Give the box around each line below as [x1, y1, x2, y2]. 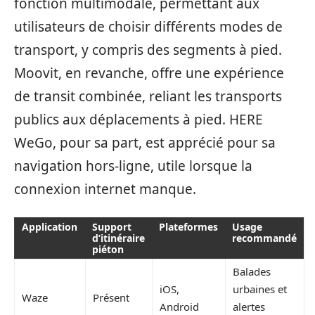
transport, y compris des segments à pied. [14, 41, 282, 59]
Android [160, 299, 199, 314]
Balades [233, 264, 271, 278]
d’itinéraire [92, 231, 145, 245]
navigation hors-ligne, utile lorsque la [14, 157, 252, 175]
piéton [92, 242, 124, 256]
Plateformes [159, 219, 218, 233]
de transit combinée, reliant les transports [14, 87, 282, 105]
